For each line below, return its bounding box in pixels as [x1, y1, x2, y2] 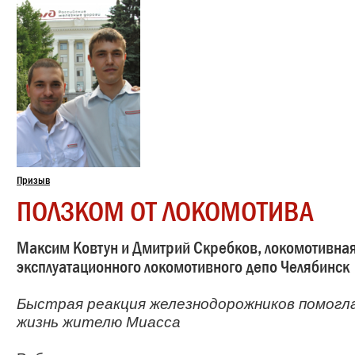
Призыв [17, 173, 50, 186]
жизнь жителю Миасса [17, 313, 181, 330]
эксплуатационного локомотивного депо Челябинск [17, 255, 349, 277]
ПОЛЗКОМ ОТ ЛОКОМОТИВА [17, 194, 314, 227]
